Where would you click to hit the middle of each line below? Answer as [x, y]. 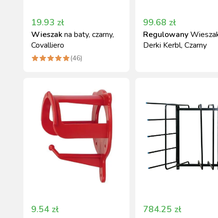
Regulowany [166, 35]
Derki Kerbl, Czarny [175, 45]
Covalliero [48, 45]
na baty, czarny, [89, 35]
